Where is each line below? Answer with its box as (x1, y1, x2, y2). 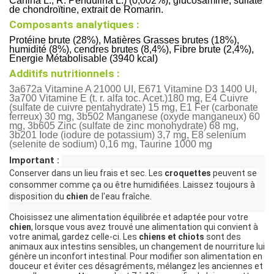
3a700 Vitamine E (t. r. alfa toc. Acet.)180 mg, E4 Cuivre (9, 92, 248, 103)
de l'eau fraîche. (88, 191, 152, 202)
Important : (9, 154, 62, 166)
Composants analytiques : (9, 18, 139, 31)
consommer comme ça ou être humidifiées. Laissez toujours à (9, 180, 255, 190)
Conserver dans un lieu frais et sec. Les (9, 168, 165, 179)
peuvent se (211, 168, 257, 179)
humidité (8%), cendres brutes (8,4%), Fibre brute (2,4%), (9, 43, 254, 54)
